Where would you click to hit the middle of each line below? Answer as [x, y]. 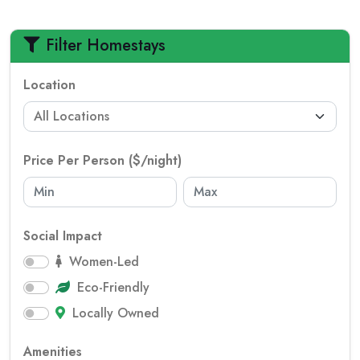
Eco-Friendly [111, 287]
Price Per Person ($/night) [102, 160]
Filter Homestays [106, 45]
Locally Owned [114, 313]
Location [49, 85]
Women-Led [102, 262]
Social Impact [63, 236]
